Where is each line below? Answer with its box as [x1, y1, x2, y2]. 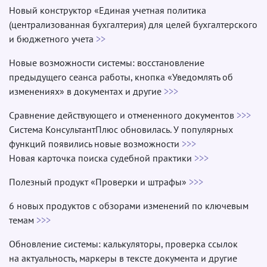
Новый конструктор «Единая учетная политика [9, 4, 206, 16]
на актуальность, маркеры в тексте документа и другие [9, 252, 237, 264]
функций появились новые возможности [9, 137, 182, 150]
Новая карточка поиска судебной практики [9, 151, 194, 164]
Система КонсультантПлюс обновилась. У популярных [9, 123, 233, 135]
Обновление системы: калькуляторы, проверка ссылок [9, 237, 238, 250]
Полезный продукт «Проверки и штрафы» [9, 175, 189, 188]
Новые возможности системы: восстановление [9, 56, 204, 69]
